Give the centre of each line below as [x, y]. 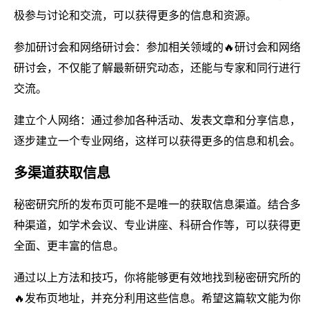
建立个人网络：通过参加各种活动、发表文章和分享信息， [157, 120]
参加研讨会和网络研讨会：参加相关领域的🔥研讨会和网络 [157, 47]
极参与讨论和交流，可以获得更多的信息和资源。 [135, 15]
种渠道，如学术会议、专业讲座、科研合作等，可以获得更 [157, 225]
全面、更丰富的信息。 [69, 246]
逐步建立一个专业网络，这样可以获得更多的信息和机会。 [157, 141]
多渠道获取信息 [62, 173]
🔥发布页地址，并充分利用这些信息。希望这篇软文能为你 [157, 298]
